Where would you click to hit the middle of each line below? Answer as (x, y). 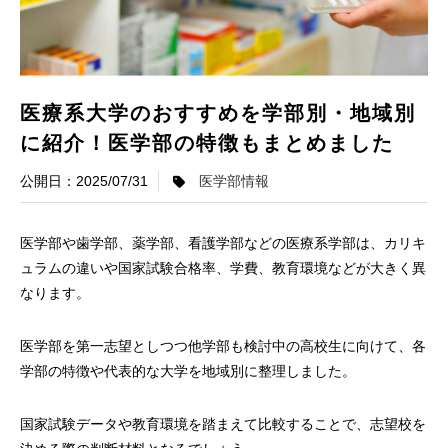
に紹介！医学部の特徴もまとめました (211, 142)
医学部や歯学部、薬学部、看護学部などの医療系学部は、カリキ (223, 243)
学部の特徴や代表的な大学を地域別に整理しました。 (188, 371)
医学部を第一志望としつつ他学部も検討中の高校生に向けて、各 (223, 346)
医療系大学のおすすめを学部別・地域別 (218, 112)
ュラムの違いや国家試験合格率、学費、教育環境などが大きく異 (223, 268)
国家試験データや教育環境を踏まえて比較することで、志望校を (223, 424)
